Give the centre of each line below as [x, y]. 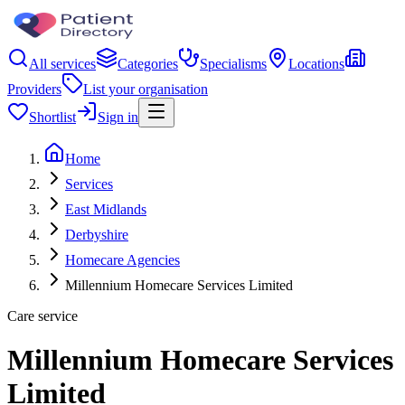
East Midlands [106, 209]
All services [62, 64]
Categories [148, 64]
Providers [34, 89]
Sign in [118, 117]
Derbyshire [97, 235]
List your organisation [146, 89]
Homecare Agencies [122, 260]
